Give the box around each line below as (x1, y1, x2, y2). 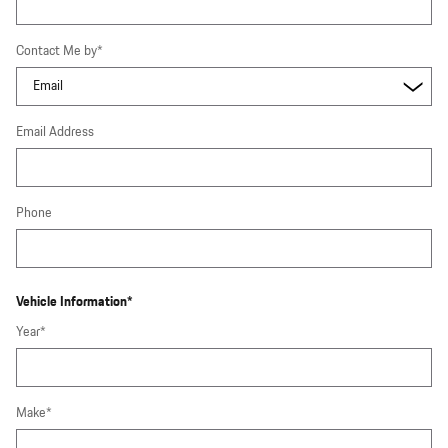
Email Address (16, 121, 94, 142)
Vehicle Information (16, 292, 127, 312)
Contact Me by (16, 40, 97, 61)
